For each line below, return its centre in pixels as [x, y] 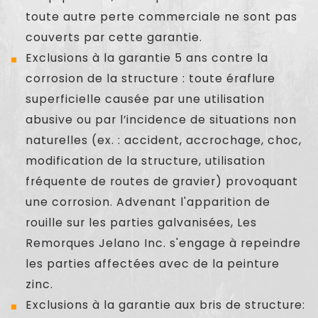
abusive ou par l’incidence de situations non [161, 119]
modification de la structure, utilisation [145, 160]
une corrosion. [69, 202]
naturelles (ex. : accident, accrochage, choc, [163, 140]
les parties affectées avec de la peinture [152, 263]
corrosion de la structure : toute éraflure [150, 78]
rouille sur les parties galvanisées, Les [141, 222]
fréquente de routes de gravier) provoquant [161, 181]
